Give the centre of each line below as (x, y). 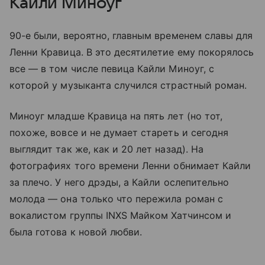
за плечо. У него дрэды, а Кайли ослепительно (119, 182)
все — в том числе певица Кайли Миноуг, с (112, 69)
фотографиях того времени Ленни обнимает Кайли (130, 166)
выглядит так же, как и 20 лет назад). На (106, 149)
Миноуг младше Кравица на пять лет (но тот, (116, 116)
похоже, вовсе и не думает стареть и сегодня (119, 133)
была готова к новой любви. (76, 232)
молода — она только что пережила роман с (116, 199)
